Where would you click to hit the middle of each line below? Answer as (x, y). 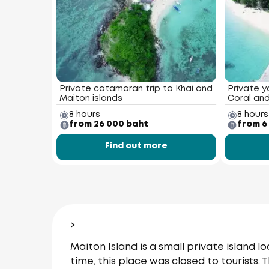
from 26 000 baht (109, 124)
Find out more (136, 146)
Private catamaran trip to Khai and (136, 89)
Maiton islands (91, 98)
